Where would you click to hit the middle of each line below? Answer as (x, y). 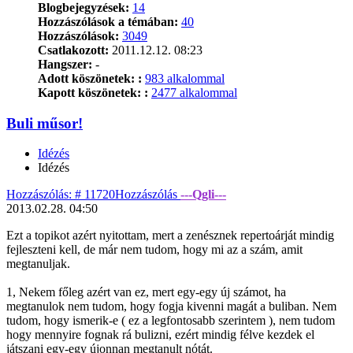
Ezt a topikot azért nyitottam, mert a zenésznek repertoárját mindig (170, 236)
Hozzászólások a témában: (108, 21)
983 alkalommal (185, 78)
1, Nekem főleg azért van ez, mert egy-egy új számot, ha (146, 292)
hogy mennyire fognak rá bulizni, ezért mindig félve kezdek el (160, 335)
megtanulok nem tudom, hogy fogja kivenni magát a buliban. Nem (171, 307)
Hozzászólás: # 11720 (61, 195)
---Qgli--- (203, 195)
